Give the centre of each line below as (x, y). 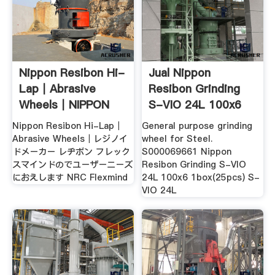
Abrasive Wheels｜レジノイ (70, 139)
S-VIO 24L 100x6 (195, 104)
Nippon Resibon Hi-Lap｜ (67, 126)
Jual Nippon (180, 72)
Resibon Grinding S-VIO (194, 165)
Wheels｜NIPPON (64, 104)
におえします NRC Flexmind (70, 178)
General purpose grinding (197, 126)
